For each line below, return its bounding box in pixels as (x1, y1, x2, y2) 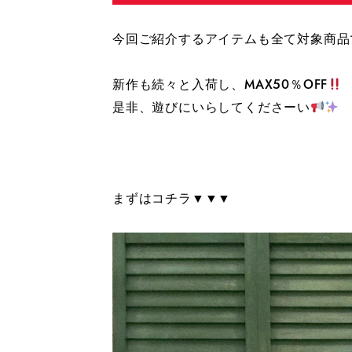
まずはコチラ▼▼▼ (112, 189, 232, 207)
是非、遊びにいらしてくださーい (112, 98, 310, 116)
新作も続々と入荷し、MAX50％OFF (112, 75, 328, 93)
